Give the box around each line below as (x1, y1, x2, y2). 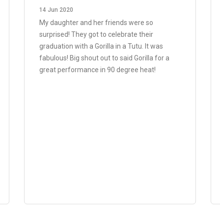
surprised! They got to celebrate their (39, 30, 153, 38)
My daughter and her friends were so (39, 19, 153, 27)
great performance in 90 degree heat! (39, 66, 156, 74)
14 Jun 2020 (39, 6, 73, 13)
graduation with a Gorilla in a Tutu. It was (39, 42, 163, 50)
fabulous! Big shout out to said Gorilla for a (39, 54, 169, 62)
